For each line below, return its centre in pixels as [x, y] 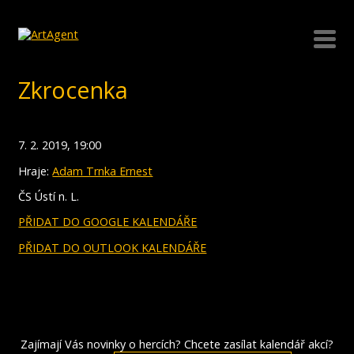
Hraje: [36, 171]
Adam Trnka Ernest [103, 171]
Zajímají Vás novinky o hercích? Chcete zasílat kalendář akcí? [177, 345]
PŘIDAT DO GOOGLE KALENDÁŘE [108, 222]
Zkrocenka [73, 90]
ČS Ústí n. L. [49, 196]
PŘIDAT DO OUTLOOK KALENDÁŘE [113, 247]
